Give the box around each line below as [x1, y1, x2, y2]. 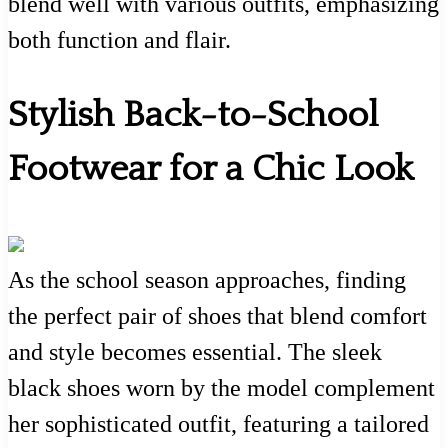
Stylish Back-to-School [8, 94, 378, 135]
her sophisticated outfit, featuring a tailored [8, 410, 429, 437]
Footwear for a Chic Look [8, 148, 414, 189]
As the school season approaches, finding [8, 266, 406, 293]
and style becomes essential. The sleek [8, 338, 382, 365]
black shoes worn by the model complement [8, 374, 435, 401]
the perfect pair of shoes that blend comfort [8, 302, 427, 329]
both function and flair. [8, 27, 231, 54]
